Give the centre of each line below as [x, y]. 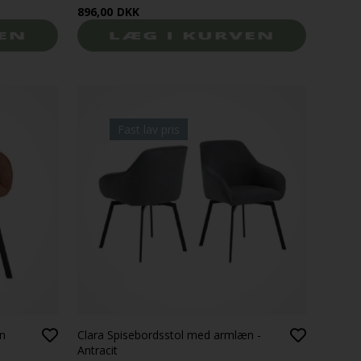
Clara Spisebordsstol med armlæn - [170, 335]
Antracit [98, 351]
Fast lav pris [149, 130]
